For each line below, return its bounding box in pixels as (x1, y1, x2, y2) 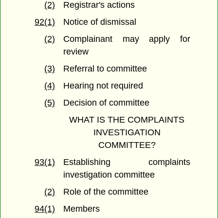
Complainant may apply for (63, 34, 190, 44)
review (63, 47, 89, 57)
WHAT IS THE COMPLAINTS (69, 115, 184, 125)
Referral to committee (63, 64, 147, 74)
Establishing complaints (63, 157, 190, 167)
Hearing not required (63, 81, 144, 91)
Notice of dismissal (63, 17, 137, 27)
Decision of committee (63, 98, 150, 108)
